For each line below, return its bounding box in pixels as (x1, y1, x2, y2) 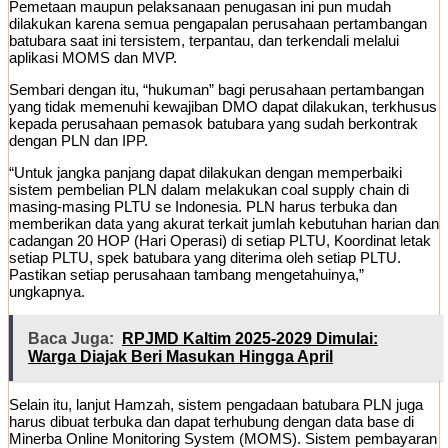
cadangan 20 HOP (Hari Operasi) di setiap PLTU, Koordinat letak (9, 232, 431, 250)
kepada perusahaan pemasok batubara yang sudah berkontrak (9, 115, 418, 133)
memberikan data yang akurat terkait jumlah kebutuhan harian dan (9, 215, 439, 233)
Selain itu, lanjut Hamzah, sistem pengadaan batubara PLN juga (9, 396, 423, 414)
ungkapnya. (9, 283, 85, 301)
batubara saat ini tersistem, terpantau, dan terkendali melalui (9, 32, 399, 50)
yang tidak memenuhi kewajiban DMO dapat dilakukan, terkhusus (9, 98, 437, 116)
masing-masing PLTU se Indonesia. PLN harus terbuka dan (9, 198, 397, 216)
